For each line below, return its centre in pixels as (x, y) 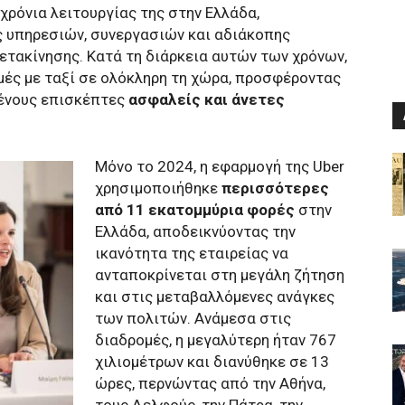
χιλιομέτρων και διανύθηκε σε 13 (212, 362)
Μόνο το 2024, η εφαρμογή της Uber (220, 166)
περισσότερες (273, 188)
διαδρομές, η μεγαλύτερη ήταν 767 (216, 340)
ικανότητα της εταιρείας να (192, 253)
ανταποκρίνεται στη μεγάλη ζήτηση (220, 275)
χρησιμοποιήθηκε (156, 188)
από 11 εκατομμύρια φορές (195, 210)
